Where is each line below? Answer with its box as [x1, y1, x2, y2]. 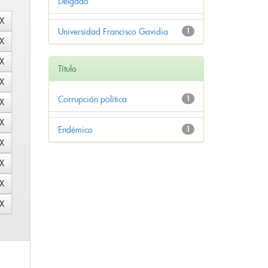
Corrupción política [58, 94, 127, 105]
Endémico [58, 124, 93, 136]
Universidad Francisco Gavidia [58, 26, 168, 38]
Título [58, 63, 77, 75]
